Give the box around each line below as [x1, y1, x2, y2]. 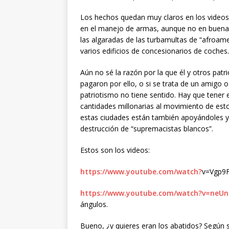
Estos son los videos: [80, 145, 150, 155]
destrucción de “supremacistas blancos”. [80, 124, 213, 134]
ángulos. [80, 199, 108, 210]
